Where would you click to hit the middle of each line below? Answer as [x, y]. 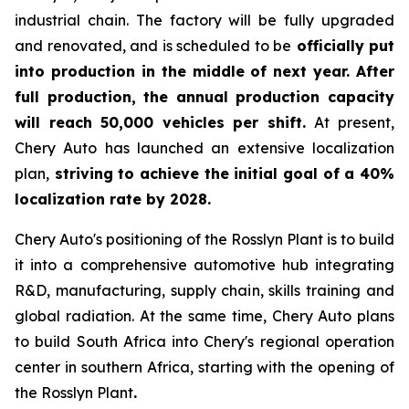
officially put [343, 46]
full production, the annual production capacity [204, 97]
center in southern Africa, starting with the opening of [204, 367]
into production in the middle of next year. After [204, 72]
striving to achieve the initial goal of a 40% [222, 174]
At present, [355, 123]
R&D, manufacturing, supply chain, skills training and [204, 291]
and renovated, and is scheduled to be [153, 46]
